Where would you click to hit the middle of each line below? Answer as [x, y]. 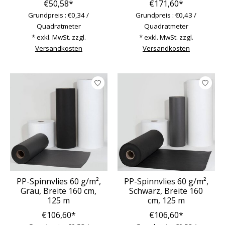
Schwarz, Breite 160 [166, 191]
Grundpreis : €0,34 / [59, 15]
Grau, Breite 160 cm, [59, 191]
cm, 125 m [166, 200]
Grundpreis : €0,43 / [166, 15]
